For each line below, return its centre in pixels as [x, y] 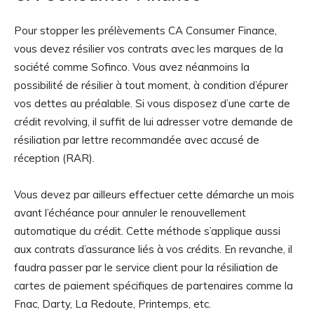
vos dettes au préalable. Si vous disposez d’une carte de [152, 104]
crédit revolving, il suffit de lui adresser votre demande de [153, 122]
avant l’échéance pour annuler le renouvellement [130, 213]
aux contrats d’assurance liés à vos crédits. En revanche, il [153, 250]
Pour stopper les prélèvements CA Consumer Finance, [145, 31]
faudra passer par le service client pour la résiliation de [146, 268]
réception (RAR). [56, 158]
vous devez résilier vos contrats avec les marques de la [149, 49]
